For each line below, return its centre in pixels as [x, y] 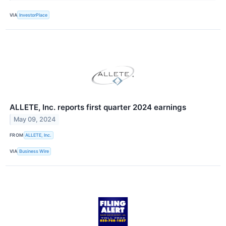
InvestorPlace [34, 15]
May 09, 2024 [35, 120]
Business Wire [34, 151]
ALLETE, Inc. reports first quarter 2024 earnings [98, 107]
